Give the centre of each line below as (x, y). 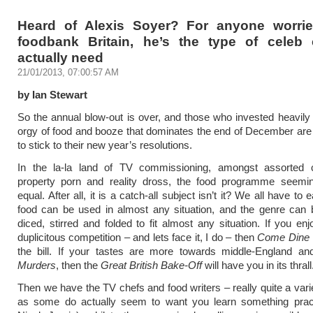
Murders (37, 265)
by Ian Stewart (52, 95)
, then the (78, 265)
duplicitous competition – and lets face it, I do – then (138, 237)
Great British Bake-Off (151, 265)
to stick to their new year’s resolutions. (105, 145)
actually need (60, 57)
